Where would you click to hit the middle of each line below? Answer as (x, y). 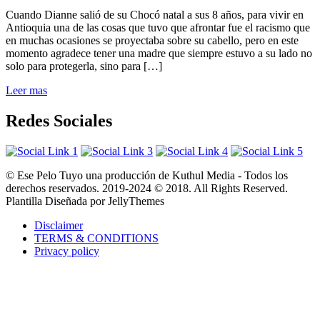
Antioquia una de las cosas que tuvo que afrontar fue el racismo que (158, 28)
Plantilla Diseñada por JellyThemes (85, 201)
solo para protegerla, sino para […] (84, 66)
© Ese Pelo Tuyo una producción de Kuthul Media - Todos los (147, 175)
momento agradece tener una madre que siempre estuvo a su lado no (159, 54)
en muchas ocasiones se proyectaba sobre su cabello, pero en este (152, 41)
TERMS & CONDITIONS (96, 238)
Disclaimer (59, 225)
